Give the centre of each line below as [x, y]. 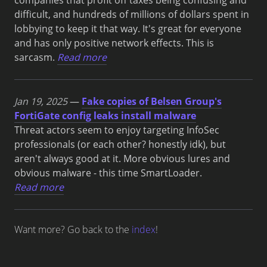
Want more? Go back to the [73, 229]
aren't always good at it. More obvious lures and [122, 158]
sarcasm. [35, 57]
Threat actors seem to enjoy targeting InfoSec [117, 130]
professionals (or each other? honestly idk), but [120, 144]
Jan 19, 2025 [41, 101]
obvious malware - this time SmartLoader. [108, 173]
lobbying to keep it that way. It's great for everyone [128, 28]
